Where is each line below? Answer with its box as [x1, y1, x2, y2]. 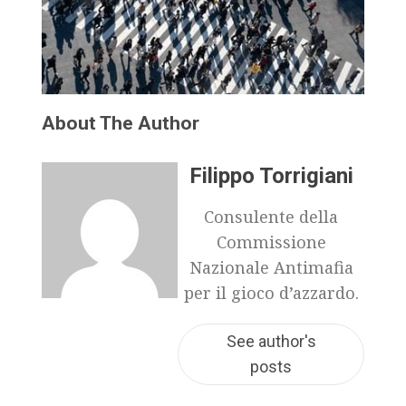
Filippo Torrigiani [188, 162, 353, 188]
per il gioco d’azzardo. [183, 281, 359, 304]
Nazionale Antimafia [188, 256, 353, 278]
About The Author [42, 111, 199, 134]
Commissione [216, 230, 326, 253]
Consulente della [204, 205, 338, 227]
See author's [226, 331, 316, 351]
